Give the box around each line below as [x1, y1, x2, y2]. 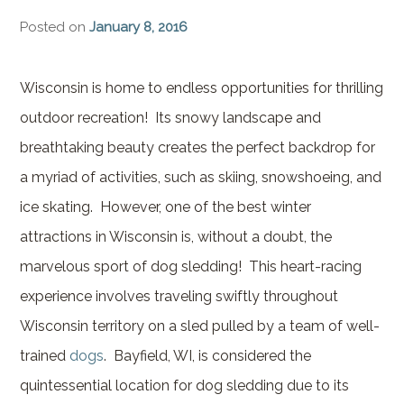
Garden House [90, 88, 211, 111]
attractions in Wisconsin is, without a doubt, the [19, 228, 332, 246]
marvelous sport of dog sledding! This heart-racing [19, 258, 362, 276]
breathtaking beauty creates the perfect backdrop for [19, 139, 375, 157]
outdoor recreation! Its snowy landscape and [19, 109, 321, 127]
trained [19, 347, 69, 365]
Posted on [19, 19, 89, 36]
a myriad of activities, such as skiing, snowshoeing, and [19, 169, 381, 187]
